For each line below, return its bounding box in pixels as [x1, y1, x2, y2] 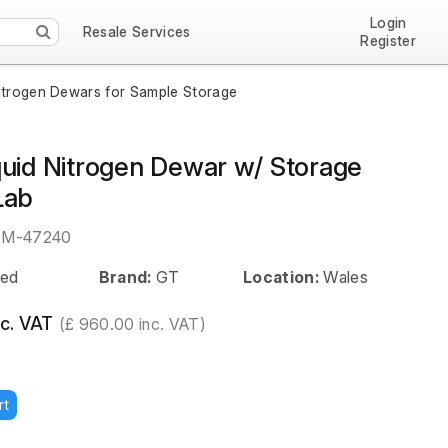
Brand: [98, 267, 152, 287]
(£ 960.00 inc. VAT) [58, 315, 205, 334]
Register [360, 32, 417, 49]
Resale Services [82, 23, 191, 40]
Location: [243, 267, 320, 287]
